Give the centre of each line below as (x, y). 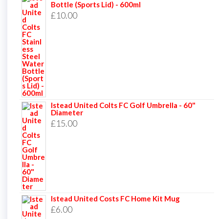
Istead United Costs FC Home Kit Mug (115, 198)
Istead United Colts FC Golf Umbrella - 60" (123, 105)
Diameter (67, 112)
